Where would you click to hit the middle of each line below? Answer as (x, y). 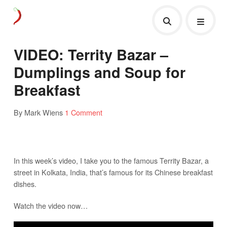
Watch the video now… (50, 205)
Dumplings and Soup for (99, 72)
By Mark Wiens (38, 112)
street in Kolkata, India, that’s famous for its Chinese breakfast (113, 172)
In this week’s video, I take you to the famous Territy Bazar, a (111, 160)
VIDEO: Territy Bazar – (91, 54)
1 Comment (83, 112)
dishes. (25, 183)
